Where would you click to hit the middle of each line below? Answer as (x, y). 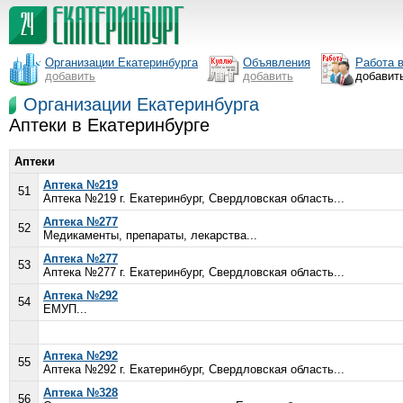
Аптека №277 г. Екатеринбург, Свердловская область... (194, 272)
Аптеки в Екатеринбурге (109, 125)
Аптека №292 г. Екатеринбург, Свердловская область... (194, 369)
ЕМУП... (65, 309)
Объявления (277, 63)
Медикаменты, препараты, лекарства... (150, 235)
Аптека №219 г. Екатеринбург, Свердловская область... (194, 198)
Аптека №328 (81, 393)
